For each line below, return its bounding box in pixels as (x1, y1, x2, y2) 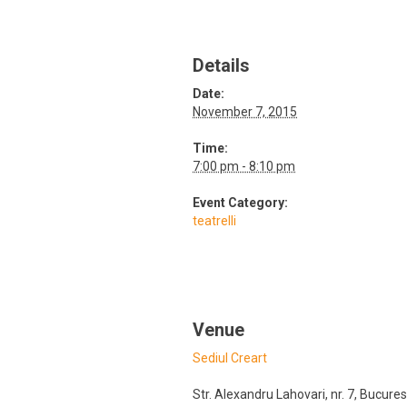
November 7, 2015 (193, 104, 297, 119)
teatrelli (193, 213, 236, 228)
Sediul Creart (193, 350, 267, 365)
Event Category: (193, 194, 288, 210)
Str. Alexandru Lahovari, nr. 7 (193, 386, 354, 402)
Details (193, 55, 250, 76)
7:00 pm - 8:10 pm (193, 158, 295, 174)
